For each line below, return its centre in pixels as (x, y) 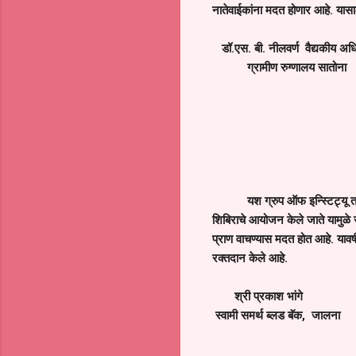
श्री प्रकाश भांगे (257, 296)
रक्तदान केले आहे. (250, 258)
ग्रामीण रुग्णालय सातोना (279, 67)
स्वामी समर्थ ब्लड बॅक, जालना (276, 315)
